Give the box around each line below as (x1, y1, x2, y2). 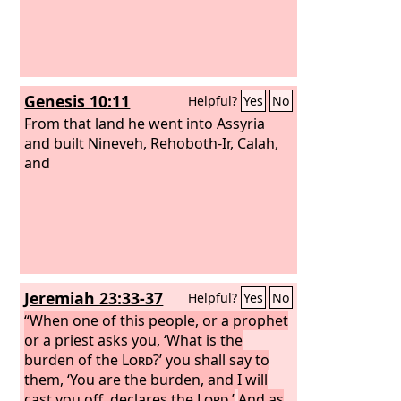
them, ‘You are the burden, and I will (24, 369, 269, 389)
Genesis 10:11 (24, 90, 131, 112)
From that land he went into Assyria (24, 113, 266, 133)
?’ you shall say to (153, 349, 270, 370)
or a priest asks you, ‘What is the (24, 329, 243, 350)
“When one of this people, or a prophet (24, 310, 289, 330)
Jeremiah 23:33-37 (24, 287, 164, 309)
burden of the (24, 349, 123, 370)
